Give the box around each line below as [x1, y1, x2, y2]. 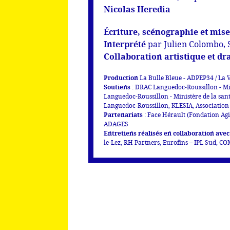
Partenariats [104, 111, 143, 119]
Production [104, 74, 138, 82]
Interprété [104, 40, 146, 50]
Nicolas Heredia [104, 5, 170, 15]
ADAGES [104, 121, 128, 128]
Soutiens [104, 84, 130, 91]
